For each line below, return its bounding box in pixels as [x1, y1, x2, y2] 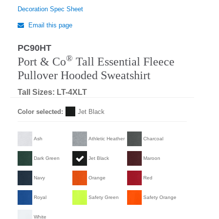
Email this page [26, 21, 72, 29]
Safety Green [88, 195, 119, 200]
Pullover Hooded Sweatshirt [18, 68, 151, 82]
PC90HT [18, 43, 51, 53]
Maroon [143, 155, 160, 161]
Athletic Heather [88, 136, 125, 142]
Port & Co [18, 55, 66, 68]
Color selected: [18, 108, 63, 115]
